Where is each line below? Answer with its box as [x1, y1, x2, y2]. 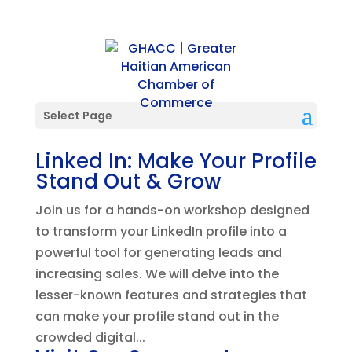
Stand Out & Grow [35, 167, 221, 196]
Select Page [42, 108, 112, 123]
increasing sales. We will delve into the [35, 265, 279, 283]
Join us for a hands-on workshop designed [35, 201, 310, 219]
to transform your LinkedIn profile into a [35, 222, 287, 240]
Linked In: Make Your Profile [35, 147, 317, 175]
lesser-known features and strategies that [35, 286, 307, 304]
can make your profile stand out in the [35, 307, 279, 325]
